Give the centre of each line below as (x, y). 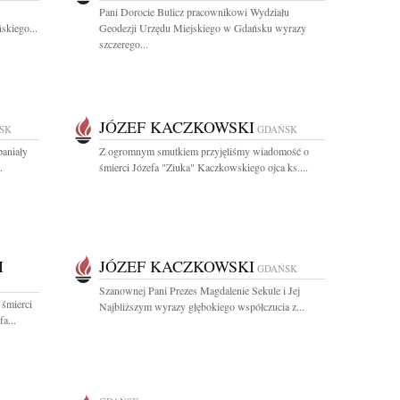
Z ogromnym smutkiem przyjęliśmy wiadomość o (204, 151)
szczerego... (124, 44)
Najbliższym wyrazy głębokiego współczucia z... (202, 306)
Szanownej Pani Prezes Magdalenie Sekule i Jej (200, 290)
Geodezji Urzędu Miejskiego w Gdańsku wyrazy (203, 28)
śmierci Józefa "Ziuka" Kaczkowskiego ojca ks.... (204, 167)
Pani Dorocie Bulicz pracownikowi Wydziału (194, 12)
